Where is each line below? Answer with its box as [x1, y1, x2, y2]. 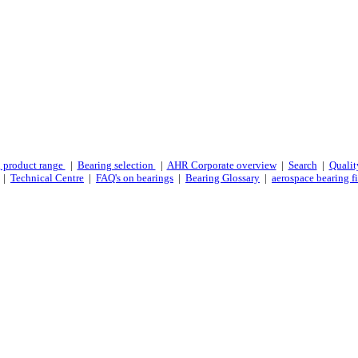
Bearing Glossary [185, 172, 260, 184]
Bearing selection [77, 159, 156, 171]
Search [288, 159, 317, 171]
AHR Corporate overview [166, 159, 276, 171]
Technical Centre [10, 172, 84, 184]
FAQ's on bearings [96, 172, 173, 184]
